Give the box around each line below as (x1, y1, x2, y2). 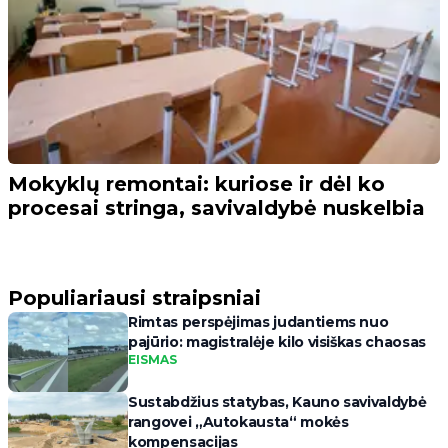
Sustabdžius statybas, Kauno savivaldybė (128, 393, 427, 412)
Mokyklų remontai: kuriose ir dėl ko (8, 172, 385, 197)
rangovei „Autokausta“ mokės (128, 413, 349, 432)
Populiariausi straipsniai (8, 286, 261, 311)
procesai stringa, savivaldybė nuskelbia (8, 196, 425, 221)
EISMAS (128, 352, 177, 368)
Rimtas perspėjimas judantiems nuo (128, 313, 389, 332)
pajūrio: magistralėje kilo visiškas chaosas (128, 333, 426, 352)
